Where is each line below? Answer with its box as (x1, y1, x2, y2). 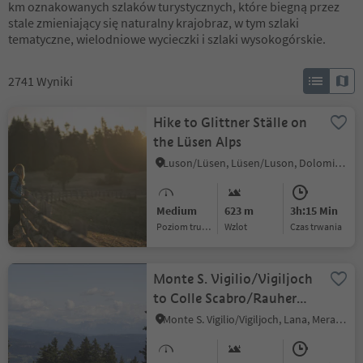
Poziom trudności (162, 220, 203, 233)
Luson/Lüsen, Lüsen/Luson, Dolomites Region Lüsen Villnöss (335, 156, 346, 170)
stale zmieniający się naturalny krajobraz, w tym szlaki (8, 15, 299, 31)
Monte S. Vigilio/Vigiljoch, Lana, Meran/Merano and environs (335, 312, 347, 327)
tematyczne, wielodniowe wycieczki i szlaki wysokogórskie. (8, 31, 326, 47)
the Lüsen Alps (153, 134, 242, 151)
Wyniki (36, 73, 73, 89)
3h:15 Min (289, 203, 338, 218)
